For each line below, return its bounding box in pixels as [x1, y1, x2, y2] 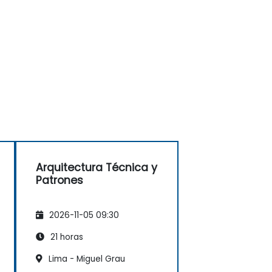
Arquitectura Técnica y [36, 160, 157, 175]
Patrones [36, 172, 83, 188]
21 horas [48, 231, 83, 243]
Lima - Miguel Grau [46, 253, 125, 265]
